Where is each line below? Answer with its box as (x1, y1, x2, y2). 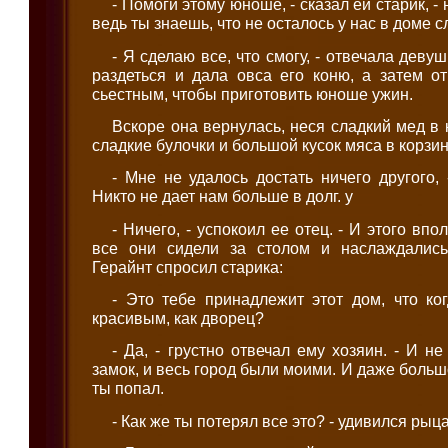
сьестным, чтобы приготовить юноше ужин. (92, 84, 414, 103)
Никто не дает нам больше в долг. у (92, 187, 354, 206)
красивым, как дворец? (92, 309, 265, 328)
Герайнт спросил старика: (92, 257, 284, 276)
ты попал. (92, 379, 165, 398)
